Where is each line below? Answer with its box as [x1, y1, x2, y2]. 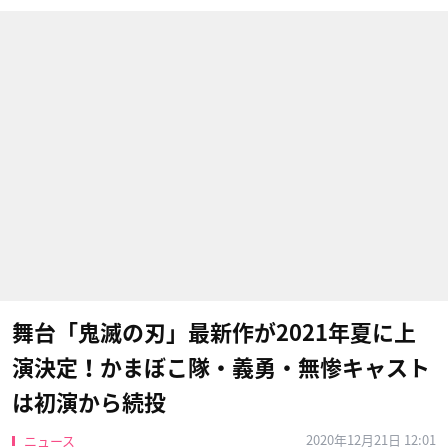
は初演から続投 [12, 392, 166, 414]
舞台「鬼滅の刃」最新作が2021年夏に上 [12, 322, 416, 344]
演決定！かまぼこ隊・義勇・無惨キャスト [12, 357, 430, 379]
